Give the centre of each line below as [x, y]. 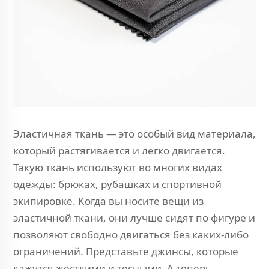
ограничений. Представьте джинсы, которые [126, 251]
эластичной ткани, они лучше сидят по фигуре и [134, 218]
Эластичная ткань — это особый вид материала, [134, 134]
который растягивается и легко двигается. [119, 150]
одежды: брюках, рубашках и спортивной [117, 184]
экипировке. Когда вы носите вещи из [108, 201]
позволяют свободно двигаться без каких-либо [131, 234]
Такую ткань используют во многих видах [118, 167]
